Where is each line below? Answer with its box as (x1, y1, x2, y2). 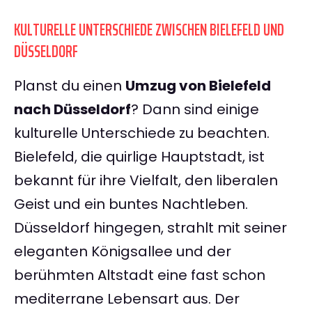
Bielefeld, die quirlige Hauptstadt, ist (14, 147, 265, 167)
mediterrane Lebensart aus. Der (14, 289, 240, 309)
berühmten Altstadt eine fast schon (14, 265, 265, 286)
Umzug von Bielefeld (125, 76, 271, 96)
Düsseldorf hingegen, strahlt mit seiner (14, 218, 287, 238)
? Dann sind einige (131, 100, 259, 120)
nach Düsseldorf (14, 100, 131, 120)
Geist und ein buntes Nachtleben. (14, 194, 248, 214)
